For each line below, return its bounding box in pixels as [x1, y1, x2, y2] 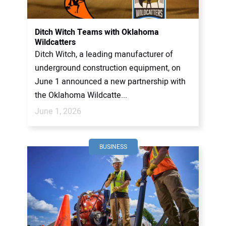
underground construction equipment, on [35, 62, 181, 74]
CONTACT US [15, 5, 61, 15]
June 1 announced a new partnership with [35, 76, 186, 88]
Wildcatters [35, 36, 76, 48]
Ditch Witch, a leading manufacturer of [35, 48, 173, 61]
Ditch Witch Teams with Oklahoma [35, 26, 159, 38]
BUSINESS [99, 142, 127, 151]
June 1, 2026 [35, 105, 81, 118]
